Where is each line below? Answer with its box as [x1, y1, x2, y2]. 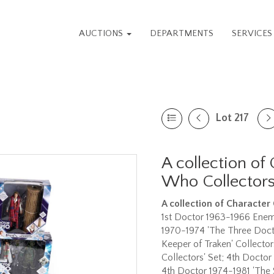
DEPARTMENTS [150, 28, 214, 39]
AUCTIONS [79, 28, 126, 39]
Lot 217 [215, 112, 249, 124]
